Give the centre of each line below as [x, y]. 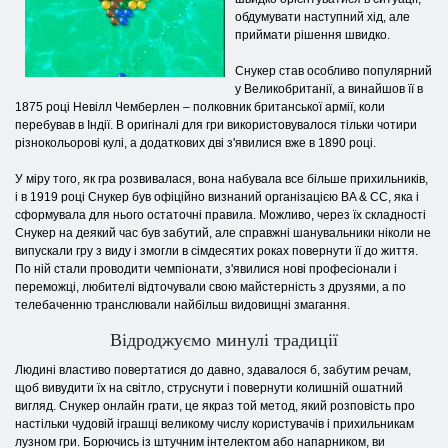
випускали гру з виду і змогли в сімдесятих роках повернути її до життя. [216, 250]
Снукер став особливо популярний [333, 70]
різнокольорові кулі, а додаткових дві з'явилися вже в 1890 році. [195, 142]
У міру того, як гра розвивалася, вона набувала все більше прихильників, [221, 178]
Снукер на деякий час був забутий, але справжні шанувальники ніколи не [223, 232]
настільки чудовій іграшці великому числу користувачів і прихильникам [214, 423]
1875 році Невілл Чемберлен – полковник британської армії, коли [200, 106]
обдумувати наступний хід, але [322, 16]
